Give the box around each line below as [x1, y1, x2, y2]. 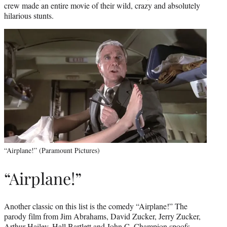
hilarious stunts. [4, 10, 54, 21]
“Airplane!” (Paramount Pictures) [4, 145, 100, 155]
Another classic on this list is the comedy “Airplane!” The [4, 200, 187, 211]
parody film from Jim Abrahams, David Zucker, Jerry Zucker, [4, 210, 201, 221]
